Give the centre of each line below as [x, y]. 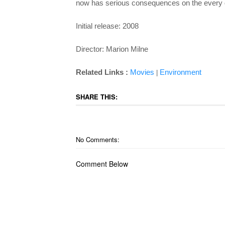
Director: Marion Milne [112, 49]
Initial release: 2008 [107, 26]
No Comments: [97, 139]
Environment [180, 72]
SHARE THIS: [96, 97]
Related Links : [103, 72]
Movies [142, 72]
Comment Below [102, 164]
